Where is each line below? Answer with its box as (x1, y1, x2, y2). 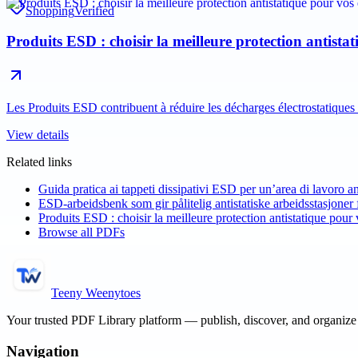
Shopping (26, 3, 74, 18)
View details (6, 128, 69, 141)
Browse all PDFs (38, 225, 125, 239)
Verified (74, 3, 114, 18)
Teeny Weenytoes (51, 286, 141, 300)
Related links (6, 155, 72, 169)
